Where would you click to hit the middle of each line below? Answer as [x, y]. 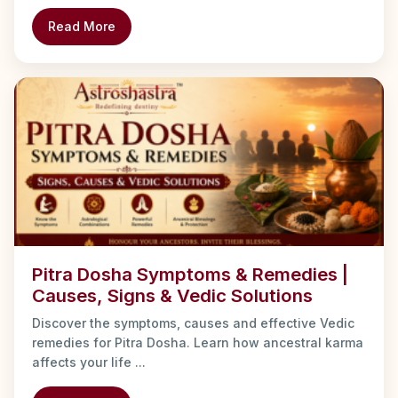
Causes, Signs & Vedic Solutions [172, 295]
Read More [82, 26]
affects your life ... [89, 362]
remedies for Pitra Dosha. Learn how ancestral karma [198, 342]
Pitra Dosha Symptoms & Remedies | [190, 274]
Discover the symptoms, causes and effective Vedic [193, 322]
